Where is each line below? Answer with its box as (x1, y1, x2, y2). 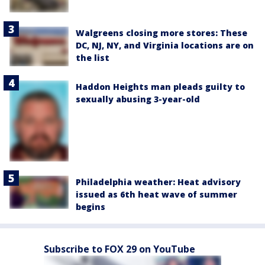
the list (76, 51, 109, 63)
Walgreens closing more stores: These (76, 27, 247, 38)
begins (76, 201, 105, 212)
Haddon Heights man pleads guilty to (76, 80, 245, 92)
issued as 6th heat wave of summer (76, 188, 237, 200)
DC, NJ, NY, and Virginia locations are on (76, 39, 254, 51)
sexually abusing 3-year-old (76, 93, 200, 105)
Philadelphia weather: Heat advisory (76, 176, 241, 188)
